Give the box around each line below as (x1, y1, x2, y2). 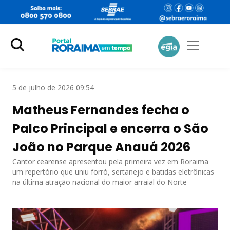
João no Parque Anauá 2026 (12, 138, 190, 156)
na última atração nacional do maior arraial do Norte (12, 177, 187, 187)
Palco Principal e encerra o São (12, 120, 208, 137)
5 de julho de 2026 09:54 (12, 82, 94, 92)
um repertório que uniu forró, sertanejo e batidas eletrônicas (12, 166, 214, 177)
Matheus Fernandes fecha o (12, 101, 189, 119)
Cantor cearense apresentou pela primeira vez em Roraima (12, 156, 208, 166)
